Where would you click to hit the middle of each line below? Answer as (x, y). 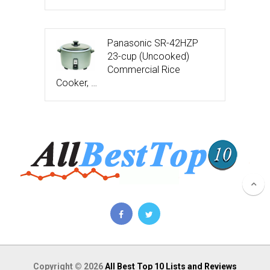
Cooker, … (77, 83)
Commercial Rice (144, 69)
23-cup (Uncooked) (148, 56)
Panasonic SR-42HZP (153, 43)
